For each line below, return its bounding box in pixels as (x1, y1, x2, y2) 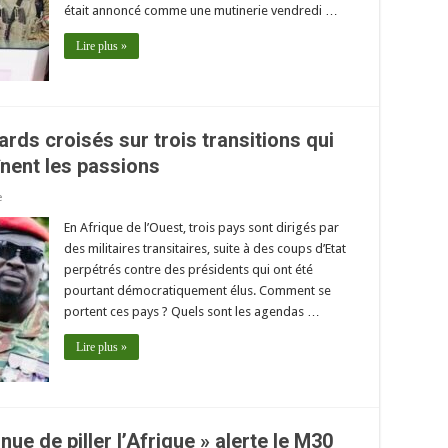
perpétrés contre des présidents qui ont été (64, 261, 313, 277)
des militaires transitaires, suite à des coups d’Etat (64, 240, 346, 256)
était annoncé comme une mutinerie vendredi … (64, 2, 338, 18)
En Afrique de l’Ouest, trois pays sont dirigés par (64, 219, 339, 235)
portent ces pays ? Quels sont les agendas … (64, 303, 320, 319)
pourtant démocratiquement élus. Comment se (64, 282, 331, 298)
